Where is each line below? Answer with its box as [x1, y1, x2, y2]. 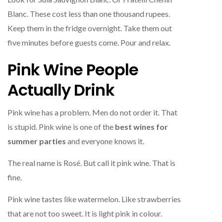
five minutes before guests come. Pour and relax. [7, 37, 170, 47]
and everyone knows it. [66, 136, 144, 146]
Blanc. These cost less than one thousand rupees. [7, 8, 170, 18]
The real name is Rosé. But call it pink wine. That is [7, 158, 175, 167]
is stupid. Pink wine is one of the [7, 121, 115, 131]
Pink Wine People [7, 58, 138, 81]
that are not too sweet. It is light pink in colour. [7, 208, 162, 218]
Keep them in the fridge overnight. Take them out [7, 23, 172, 33]
